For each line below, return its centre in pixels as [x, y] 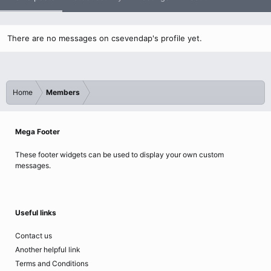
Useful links [36, 213]
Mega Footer [38, 132]
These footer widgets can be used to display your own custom [119, 155]
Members [63, 92]
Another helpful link [48, 250]
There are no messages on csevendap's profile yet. [105, 38]
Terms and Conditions [52, 263]
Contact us [34, 236]
